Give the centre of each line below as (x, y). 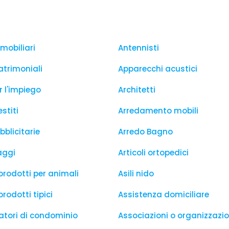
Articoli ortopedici (153, 153)
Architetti (137, 90)
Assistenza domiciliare (164, 194)
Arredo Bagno (145, 132)
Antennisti (139, 48)
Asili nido (136, 174)
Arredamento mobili (158, 111)
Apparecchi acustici (158, 69)
